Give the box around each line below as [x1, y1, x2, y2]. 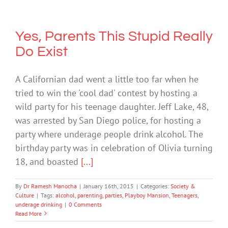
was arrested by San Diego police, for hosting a [15, 114, 201, 126]
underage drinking [15, 200, 62, 208]
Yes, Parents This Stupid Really [15, 28, 213, 44]
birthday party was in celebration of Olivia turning [15, 141, 213, 154]
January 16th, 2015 [83, 182, 134, 190]
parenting [77, 191, 102, 199]
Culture [15, 191, 34, 199]
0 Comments [69, 200, 102, 208]
